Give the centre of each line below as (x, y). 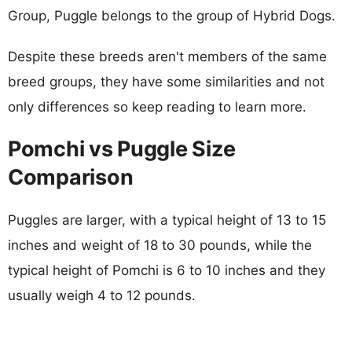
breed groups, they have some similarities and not (166, 81)
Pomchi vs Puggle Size (122, 148)
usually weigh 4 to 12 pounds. (102, 295)
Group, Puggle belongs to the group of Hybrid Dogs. (172, 15)
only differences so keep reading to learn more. (157, 106)
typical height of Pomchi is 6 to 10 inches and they (167, 270)
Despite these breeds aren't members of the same (167, 56)
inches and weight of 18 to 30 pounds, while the (160, 245)
